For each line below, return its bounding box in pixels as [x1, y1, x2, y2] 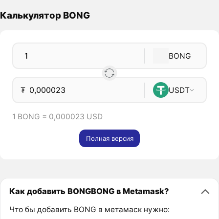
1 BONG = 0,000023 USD [12, 111, 103, 121]
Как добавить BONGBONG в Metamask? [9, 186, 169, 196]
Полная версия [86, 134, 133, 143]
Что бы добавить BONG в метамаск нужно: [9, 205, 170, 215]
